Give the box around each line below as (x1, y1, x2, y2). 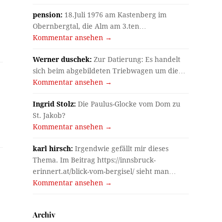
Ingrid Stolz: (33, 100, 76, 108)
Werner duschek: (33, 55, 92, 63)
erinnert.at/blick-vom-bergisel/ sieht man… (33, 167, 176, 175)
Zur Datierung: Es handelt (92, 55, 181, 63)
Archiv (33, 209, 56, 220)
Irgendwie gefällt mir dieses (73, 144, 169, 153)
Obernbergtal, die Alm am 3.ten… (33, 22, 147, 30)
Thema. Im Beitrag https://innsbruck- (33, 156, 156, 164)
